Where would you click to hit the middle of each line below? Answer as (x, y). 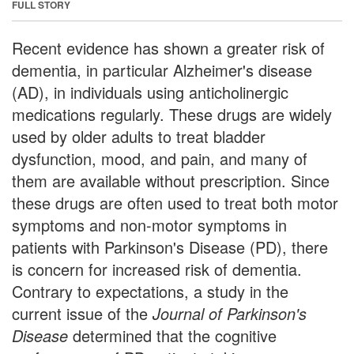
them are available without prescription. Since (171, 180)
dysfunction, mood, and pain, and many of (160, 158)
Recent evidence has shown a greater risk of (168, 47)
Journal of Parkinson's (227, 313)
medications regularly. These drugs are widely (172, 114)
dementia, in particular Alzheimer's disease (162, 70)
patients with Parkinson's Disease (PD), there (170, 247)
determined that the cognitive (172, 335)
